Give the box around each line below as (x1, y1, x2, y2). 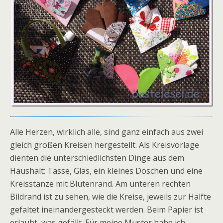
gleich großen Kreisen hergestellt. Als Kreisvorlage (10, 139, 199, 150)
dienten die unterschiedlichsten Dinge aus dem (10, 152, 184, 163)
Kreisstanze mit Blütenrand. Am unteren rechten (10, 178, 191, 189)
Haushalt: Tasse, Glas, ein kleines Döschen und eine (10, 165, 203, 176)
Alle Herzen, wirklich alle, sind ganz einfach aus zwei (10, 126, 203, 137)
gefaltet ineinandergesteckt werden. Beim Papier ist (10, 204, 203, 215)
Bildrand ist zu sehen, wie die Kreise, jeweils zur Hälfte (10, 191, 211, 202)
